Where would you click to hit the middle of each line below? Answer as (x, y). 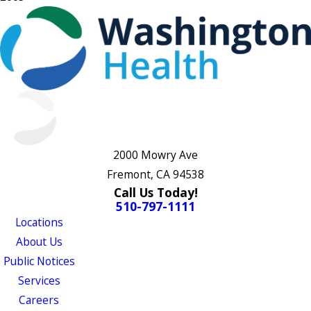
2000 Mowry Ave (155, 154)
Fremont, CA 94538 (155, 174)
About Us (39, 241)
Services (39, 280)
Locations (39, 222)
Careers (39, 300)
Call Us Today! (155, 192)
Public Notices (39, 261)
